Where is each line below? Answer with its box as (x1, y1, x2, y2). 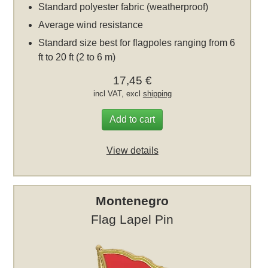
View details (106, 145, 159, 156)
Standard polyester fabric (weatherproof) (38, 2, 209, 13)
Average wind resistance (38, 20, 144, 31)
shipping (142, 89, 172, 99)
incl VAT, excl (93, 89, 143, 99)
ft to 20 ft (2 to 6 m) (38, 52, 116, 63)
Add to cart (109, 114, 156, 125)
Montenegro (96, 194, 169, 208)
